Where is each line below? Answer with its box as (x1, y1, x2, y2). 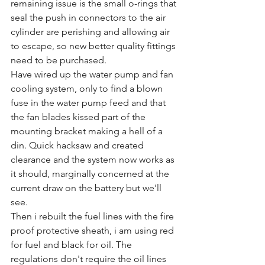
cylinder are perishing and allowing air (11, 26, 172, 37)
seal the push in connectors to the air (11, 12, 168, 23)
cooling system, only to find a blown (11, 83, 165, 94)
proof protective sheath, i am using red (11, 225, 176, 236)
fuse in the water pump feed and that (11, 97, 168, 108)
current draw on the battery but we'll (11, 182, 164, 193)
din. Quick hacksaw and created (11, 140, 146, 151)
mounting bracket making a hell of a (11, 125, 165, 137)
